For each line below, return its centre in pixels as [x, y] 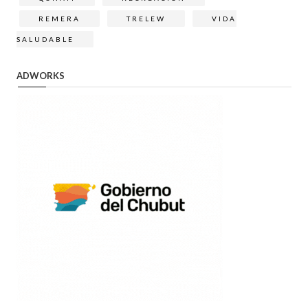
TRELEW [146, 18]
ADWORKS [41, 75]
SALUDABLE [45, 39]
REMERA [59, 18]
